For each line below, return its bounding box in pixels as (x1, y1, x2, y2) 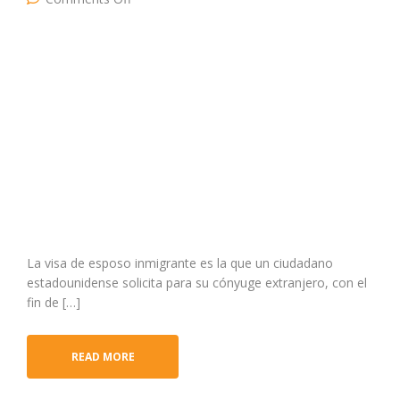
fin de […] (27, 293, 80, 311)
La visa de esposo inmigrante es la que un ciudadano (27, 254, 333, 271)
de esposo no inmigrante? (130, 2, 280, 20)
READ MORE (71, 348, 135, 364)
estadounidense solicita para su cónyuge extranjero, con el (27, 273, 367, 291)
